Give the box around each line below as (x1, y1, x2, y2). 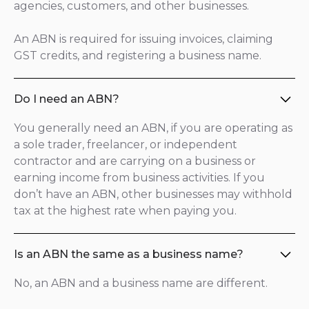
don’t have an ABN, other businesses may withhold (14, 188, 292, 201)
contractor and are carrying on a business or (14, 154, 256, 168)
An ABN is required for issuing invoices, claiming (14, 32, 273, 46)
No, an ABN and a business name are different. (14, 277, 268, 290)
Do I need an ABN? (14, 92, 119, 106)
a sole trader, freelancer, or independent (14, 138, 237, 151)
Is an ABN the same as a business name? (14, 248, 243, 261)
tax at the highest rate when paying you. (14, 204, 237, 217)
